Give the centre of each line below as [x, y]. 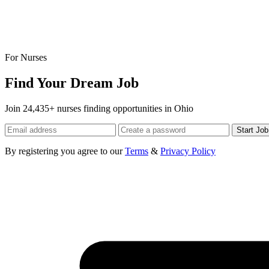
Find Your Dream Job [72, 83]
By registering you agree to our [65, 151]
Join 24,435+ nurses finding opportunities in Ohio [99, 108]
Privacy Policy [188, 151]
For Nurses [26, 57]
